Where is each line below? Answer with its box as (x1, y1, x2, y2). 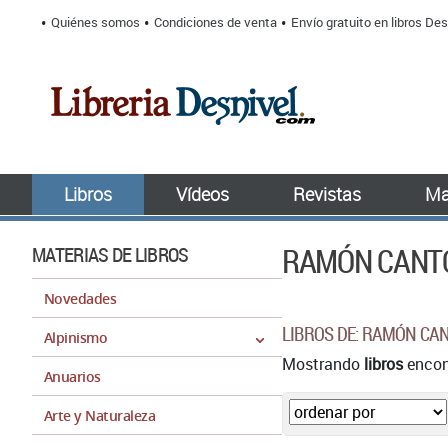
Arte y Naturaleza (44, 406, 156, 425)
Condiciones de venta (154, 13, 277, 31)
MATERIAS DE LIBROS (32, 241, 189, 268)
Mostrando (282, 353, 364, 375)
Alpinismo (44, 328, 108, 347)
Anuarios (44, 367, 101, 386)
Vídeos (176, 182, 229, 206)
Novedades (44, 289, 117, 308)
